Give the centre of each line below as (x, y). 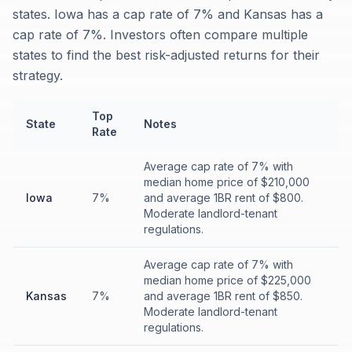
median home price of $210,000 (227, 182)
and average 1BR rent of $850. (223, 296)
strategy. (38, 75)
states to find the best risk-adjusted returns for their (166, 55)
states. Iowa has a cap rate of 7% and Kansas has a (168, 14)
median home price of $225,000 (227, 280)
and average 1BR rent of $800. (224, 198)
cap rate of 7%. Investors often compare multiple (160, 35)
